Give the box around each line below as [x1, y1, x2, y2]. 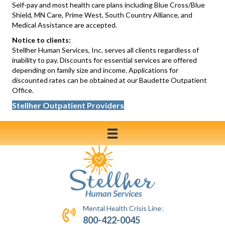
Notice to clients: [12, 36, 71, 45]
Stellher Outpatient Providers [12, 100, 124, 110]
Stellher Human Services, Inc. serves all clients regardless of [12, 46, 199, 55]
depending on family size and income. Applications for [12, 66, 178, 75]
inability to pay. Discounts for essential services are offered [12, 56, 197, 65]
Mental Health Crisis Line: [82, 204, 163, 213]
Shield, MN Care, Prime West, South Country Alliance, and [12, 11, 192, 20]
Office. [12, 86, 34, 95]
